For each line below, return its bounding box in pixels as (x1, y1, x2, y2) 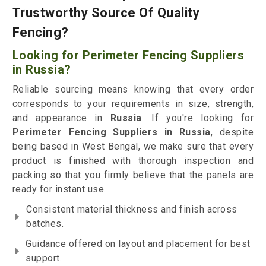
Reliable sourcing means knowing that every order (12, 84, 254, 96)
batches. (26, 218, 64, 230)
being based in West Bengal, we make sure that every (12, 141, 254, 153)
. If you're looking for (141, 112, 254, 124)
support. (26, 252, 62, 264)
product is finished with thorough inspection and (12, 155, 254, 167)
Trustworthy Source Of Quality (12, 5, 200, 21)
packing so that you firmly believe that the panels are (12, 169, 254, 181)
